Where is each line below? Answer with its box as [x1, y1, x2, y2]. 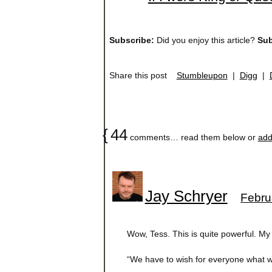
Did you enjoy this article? [154, 35, 257, 45]
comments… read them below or [127, 132, 258, 142]
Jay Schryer [144, 188, 228, 205]
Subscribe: [109, 35, 154, 45]
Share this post [109, 70, 177, 80]
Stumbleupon [176, 70, 228, 80]
